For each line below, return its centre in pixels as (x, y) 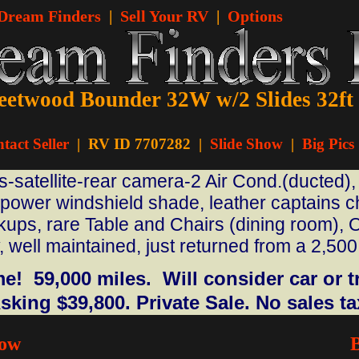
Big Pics (328, 144)
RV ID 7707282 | (145, 144)
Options (255, 16)
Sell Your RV (164, 16)
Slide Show (246, 144)
